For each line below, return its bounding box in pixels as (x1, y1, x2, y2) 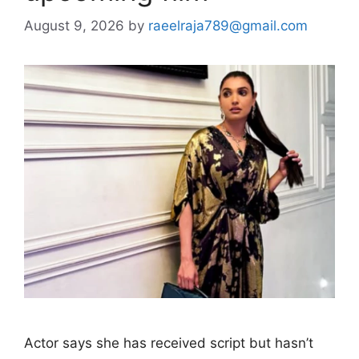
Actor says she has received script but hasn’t (24, 335, 313, 351)
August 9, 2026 (24, 18, 124, 34)
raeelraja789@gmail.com (148, 18, 308, 34)
